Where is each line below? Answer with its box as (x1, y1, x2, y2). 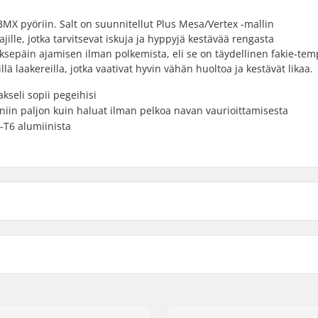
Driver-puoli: (194, 229, 254, 243)
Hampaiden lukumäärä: (194, 287, 307, 301)
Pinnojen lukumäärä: (194, 248, 293, 263)
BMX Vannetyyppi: (194, 268, 280, 282)
